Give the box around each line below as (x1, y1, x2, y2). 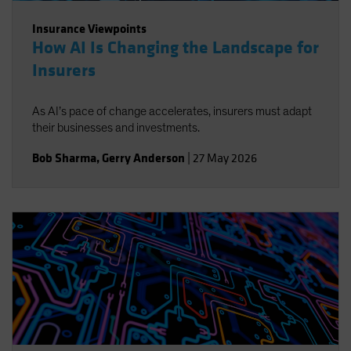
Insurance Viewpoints (32, 20, 147, 37)
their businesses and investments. (32, 121, 200, 134)
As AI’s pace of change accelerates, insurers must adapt (32, 105, 312, 118)
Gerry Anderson (102, 150, 185, 166)
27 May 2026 (193, 150, 257, 166)
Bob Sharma (32, 150, 96, 166)
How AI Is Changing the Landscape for (32, 37, 319, 59)
